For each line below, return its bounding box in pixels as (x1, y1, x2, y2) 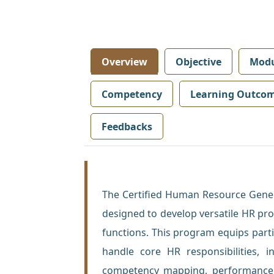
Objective (176, 54, 221, 68)
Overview (102, 54, 147, 68)
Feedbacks (102, 119, 152, 133)
